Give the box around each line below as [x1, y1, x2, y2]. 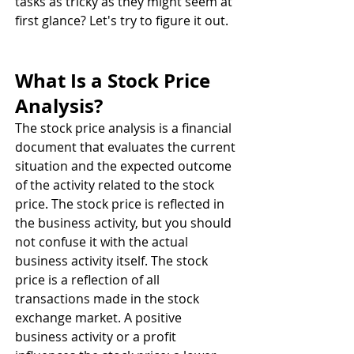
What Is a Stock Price [15, 67, 215, 94]
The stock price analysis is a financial [15, 119, 235, 137]
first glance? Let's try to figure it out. [15, 12, 228, 29]
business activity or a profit [15, 328, 179, 345]
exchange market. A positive [15, 309, 185, 326]
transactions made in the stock [15, 290, 202, 307]
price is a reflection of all [15, 271, 163, 288]
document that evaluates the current [15, 138, 239, 156]
